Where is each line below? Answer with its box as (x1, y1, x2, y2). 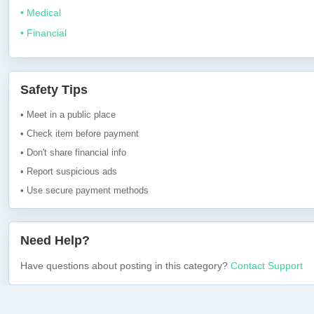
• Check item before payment (20, 128, 139, 139)
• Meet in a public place (20, 109, 116, 120)
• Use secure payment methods (20, 185, 149, 196)
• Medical (20, 7, 61, 18)
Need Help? (20, 233, 90, 247)
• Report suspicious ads (20, 166, 117, 177)
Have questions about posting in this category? (20, 260, 231, 271)
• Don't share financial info (20, 147, 126, 158)
